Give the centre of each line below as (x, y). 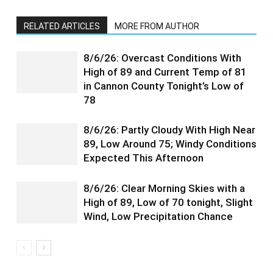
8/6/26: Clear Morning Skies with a (164, 188)
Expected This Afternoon (144, 158)
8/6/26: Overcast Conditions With (162, 58)
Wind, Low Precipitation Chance (158, 216)
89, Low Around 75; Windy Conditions (170, 144)
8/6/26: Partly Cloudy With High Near (169, 129)
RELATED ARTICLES (62, 26)
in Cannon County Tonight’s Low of (164, 86)
